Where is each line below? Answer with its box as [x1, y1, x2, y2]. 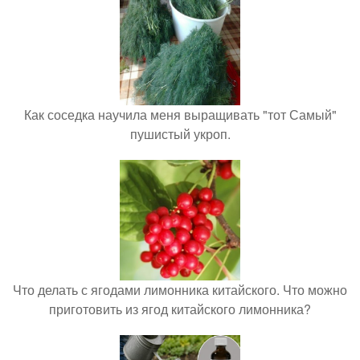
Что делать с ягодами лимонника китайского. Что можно [13, 280, 347, 299]
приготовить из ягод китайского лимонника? [49, 300, 311, 318]
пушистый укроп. [129, 125, 231, 143]
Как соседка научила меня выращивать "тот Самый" [23, 105, 337, 124]
